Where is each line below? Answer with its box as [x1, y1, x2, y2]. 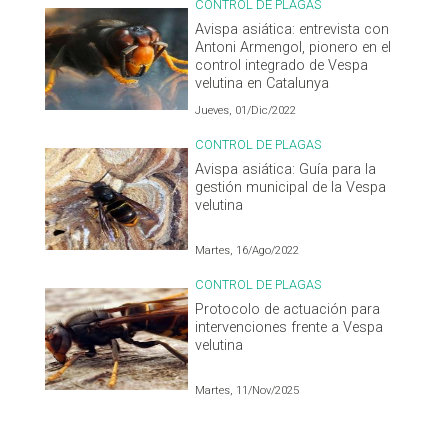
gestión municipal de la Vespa [195, 178, 387, 196]
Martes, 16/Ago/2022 [195, 243, 300, 257]
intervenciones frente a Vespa [195, 318, 384, 336]
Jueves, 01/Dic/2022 [195, 103, 297, 117]
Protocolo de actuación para [195, 300, 381, 318]
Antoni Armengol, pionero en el [195, 38, 392, 56]
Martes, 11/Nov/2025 [195, 383, 300, 397]
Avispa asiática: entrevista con [195, 20, 390, 38]
